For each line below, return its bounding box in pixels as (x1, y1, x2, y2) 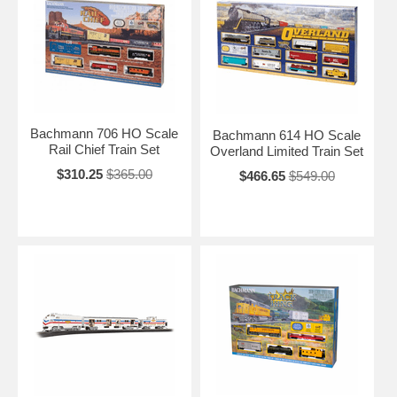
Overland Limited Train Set (210, 143, 364, 159)
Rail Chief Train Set (49, 141, 160, 157)
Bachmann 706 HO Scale (30, 125, 179, 141)
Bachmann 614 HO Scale (213, 127, 362, 143)
